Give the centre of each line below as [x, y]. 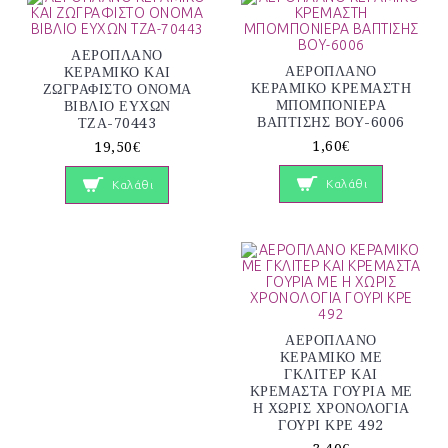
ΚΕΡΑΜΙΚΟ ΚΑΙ [117, 71]
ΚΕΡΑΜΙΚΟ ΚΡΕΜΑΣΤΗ [331, 87]
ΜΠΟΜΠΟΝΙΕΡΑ [331, 104]
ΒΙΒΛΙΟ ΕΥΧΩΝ [117, 105]
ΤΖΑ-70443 [117, 122]
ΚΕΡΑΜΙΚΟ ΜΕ [331, 356]
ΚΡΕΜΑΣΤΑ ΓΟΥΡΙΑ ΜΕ [331, 390]
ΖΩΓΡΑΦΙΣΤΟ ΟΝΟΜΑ [117, 88]
